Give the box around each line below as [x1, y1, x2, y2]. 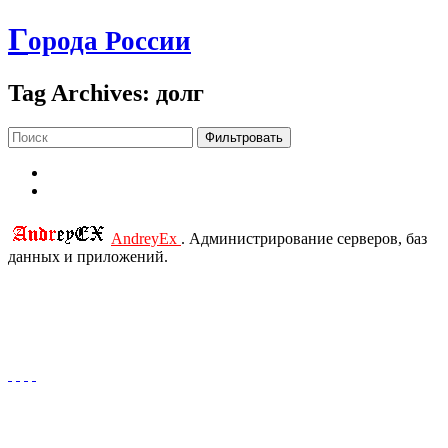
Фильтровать [205, 129, 283, 145]
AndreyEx [111, 229, 181, 247]
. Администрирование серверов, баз [181, 229, 427, 247]
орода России [28, 26, 191, 57]
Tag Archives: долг [8, 79, 204, 106]
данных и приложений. [8, 247, 168, 265]
